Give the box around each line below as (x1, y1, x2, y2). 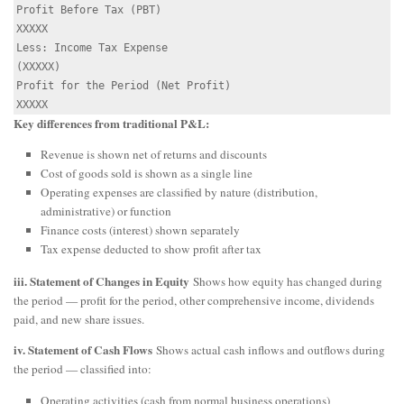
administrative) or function (41, 203, 171, 220)
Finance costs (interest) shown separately (41, 222, 240, 239)
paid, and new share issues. (14, 311, 144, 328)
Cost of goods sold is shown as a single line (41, 165, 252, 182)
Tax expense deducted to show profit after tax (41, 241, 262, 258)
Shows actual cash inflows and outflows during (152, 342, 385, 359)
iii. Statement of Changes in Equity (14, 272, 189, 291)
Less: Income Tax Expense (16, 41, 168, 54)
